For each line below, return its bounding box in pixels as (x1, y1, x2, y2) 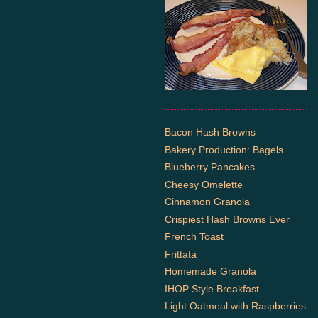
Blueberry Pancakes (165, 161, 255, 172)
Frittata (165, 248, 197, 260)
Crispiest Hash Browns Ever (165, 213, 290, 225)
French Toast (165, 231, 224, 242)
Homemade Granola (165, 265, 256, 277)
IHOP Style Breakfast (165, 283, 259, 295)
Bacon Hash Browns (165, 126, 256, 138)
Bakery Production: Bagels (165, 143, 283, 155)
